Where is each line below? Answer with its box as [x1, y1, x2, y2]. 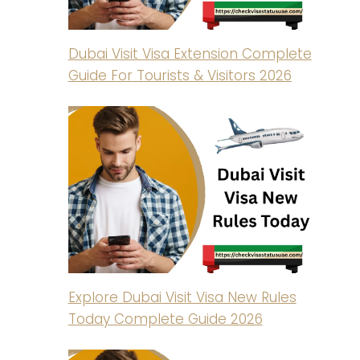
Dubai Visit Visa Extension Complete [67, 43, 312, 63]
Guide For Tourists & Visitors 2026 [67, 65, 292, 85]
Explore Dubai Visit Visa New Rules [67, 287, 297, 307]
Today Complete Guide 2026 [67, 309, 263, 329]
